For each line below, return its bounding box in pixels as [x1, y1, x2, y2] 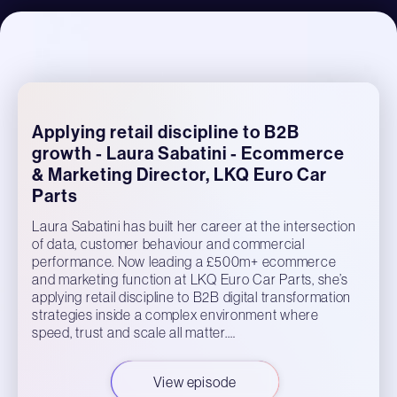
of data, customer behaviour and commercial [32, 236, 305, 252]
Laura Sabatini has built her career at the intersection [32, 218, 356, 234]
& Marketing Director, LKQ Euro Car [32, 164, 327, 185]
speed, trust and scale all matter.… [32, 324, 236, 340]
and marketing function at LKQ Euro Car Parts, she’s [32, 271, 348, 287]
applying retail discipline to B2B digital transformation [32, 289, 351, 305]
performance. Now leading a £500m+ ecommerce [32, 253, 337, 269]
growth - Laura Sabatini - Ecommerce [32, 143, 345, 164]
